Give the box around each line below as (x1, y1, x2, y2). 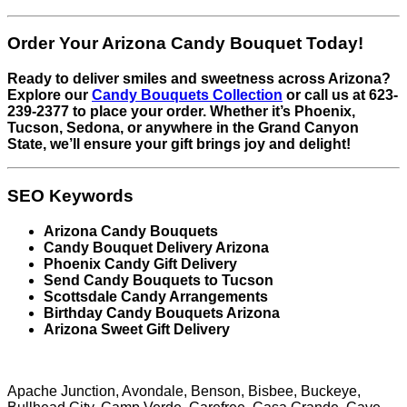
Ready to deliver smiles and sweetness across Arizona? (7, 71, 391, 87)
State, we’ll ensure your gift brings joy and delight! (7, 136, 351, 153)
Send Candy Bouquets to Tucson (44, 272, 273, 288)
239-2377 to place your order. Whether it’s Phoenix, (7, 104, 355, 120)
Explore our (7, 87, 92, 104)
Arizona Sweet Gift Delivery (44, 321, 230, 337)
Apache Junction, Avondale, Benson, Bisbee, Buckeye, (7, 382, 361, 399)
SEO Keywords (7, 185, 134, 205)
